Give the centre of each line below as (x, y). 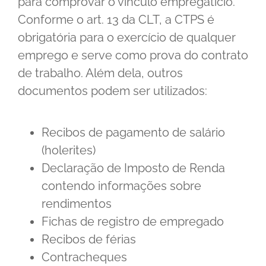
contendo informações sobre (121, 186)
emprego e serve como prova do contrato (133, 56)
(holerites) (69, 151)
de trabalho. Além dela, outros (100, 73)
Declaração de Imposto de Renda (133, 168)
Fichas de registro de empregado (133, 222)
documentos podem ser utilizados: (113, 91)
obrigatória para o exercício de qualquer (127, 38)
